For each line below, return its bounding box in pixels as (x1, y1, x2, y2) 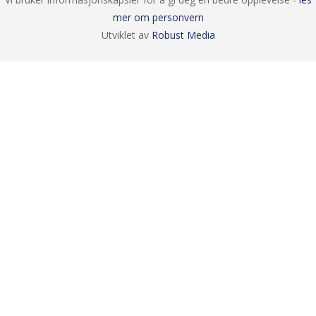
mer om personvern (112, 11, 204, 24)
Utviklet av (101, 28, 152, 42)
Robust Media (151, 28, 215, 42)
